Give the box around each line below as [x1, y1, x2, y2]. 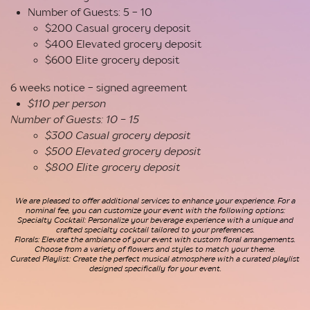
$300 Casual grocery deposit [44, 129, 191, 141]
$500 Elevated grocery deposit [44, 145, 201, 157]
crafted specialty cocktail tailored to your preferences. [55, 226, 255, 235]
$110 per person [27, 97, 106, 109]
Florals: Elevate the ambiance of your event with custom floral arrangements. [15, 235, 296, 244]
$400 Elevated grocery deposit [45, 38, 202, 50]
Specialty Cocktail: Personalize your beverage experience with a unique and [17, 216, 293, 225]
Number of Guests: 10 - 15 [10, 113, 139, 125]
